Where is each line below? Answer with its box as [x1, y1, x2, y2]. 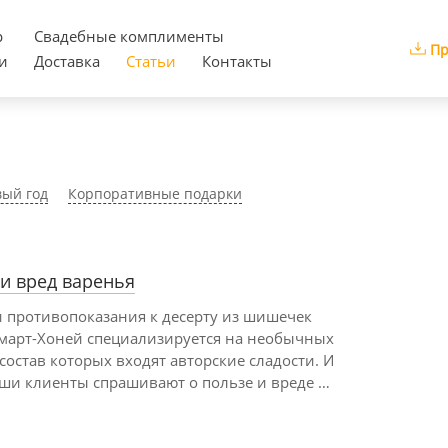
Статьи [126, 51, 176, 71]
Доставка [34, 51, 100, 71]
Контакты [202, 51, 272, 71]
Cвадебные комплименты [34, 26, 224, 46]
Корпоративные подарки [68, 184, 242, 203]
